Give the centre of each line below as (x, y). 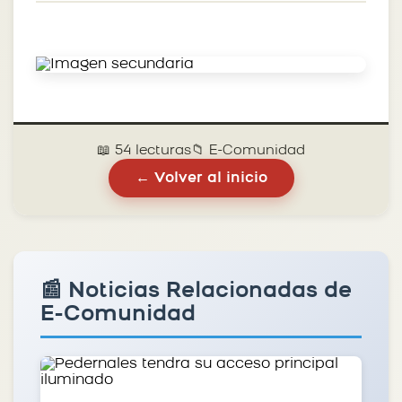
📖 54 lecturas (144, 151)
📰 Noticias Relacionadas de (196, 291)
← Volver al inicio (201, 178)
